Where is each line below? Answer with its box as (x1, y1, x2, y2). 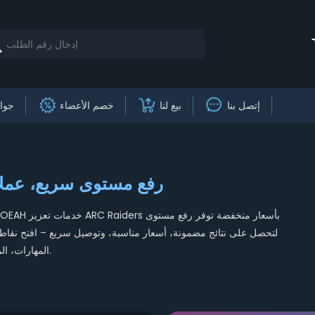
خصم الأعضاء (59, 98, 114, 112)
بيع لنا (159, 98, 181, 112)
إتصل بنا (226, 98, 260, 112)
